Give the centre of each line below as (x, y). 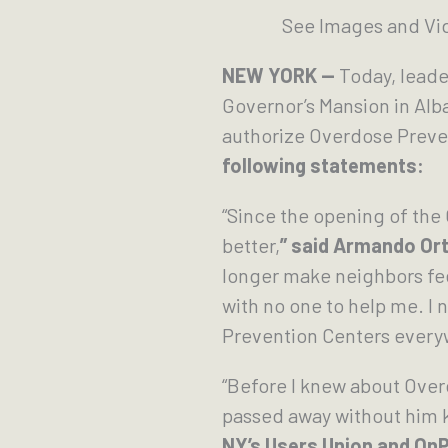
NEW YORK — (280, 75)
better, (251, 245)
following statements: (323, 165)
